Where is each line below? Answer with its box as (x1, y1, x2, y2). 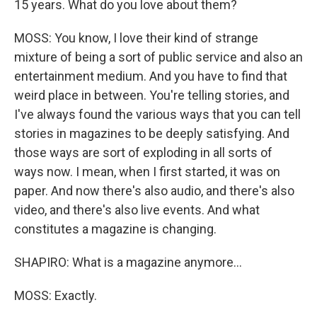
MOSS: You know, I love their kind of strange (14, 30, 258, 45)
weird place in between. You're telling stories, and (14, 88, 289, 103)
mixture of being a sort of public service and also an (14, 50, 303, 64)
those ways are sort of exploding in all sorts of (14, 145, 272, 160)
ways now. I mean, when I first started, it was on (14, 164, 280, 179)
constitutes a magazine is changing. (14, 221, 217, 236)
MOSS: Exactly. (14, 288, 97, 303)
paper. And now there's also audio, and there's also (14, 183, 294, 198)
